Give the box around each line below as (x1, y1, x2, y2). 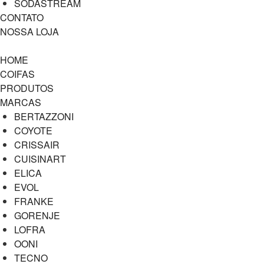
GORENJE (14, 209, 60, 222)
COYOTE (14, 124, 52, 137)
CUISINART (14, 152, 66, 166)
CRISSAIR (14, 138, 60, 151)
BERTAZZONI (14, 110, 74, 123)
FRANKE (14, 194, 54, 208)
